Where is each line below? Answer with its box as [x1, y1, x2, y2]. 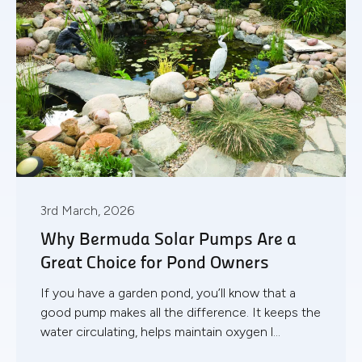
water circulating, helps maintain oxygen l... [40, 323, 280, 339]
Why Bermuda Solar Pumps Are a [40, 230, 297, 250]
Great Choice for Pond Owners [40, 254, 269, 273]
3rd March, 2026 [40, 202, 134, 218]
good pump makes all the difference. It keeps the [40, 304, 321, 320]
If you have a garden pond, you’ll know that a [40, 284, 296, 301]
